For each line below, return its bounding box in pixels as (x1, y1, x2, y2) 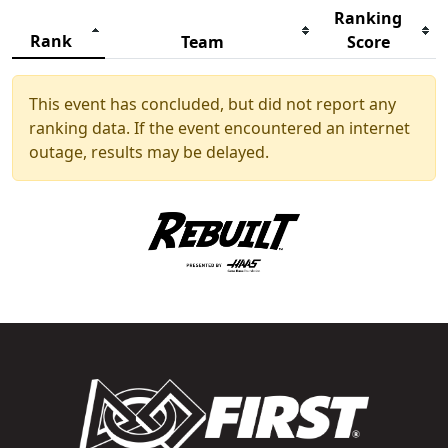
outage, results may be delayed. (29, 141, 269, 164)
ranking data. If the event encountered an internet (29, 117, 410, 140)
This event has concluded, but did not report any (29, 93, 396, 116)
